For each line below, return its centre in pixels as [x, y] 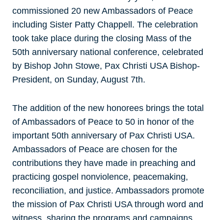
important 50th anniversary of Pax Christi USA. [104, 136]
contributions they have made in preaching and [104, 163]
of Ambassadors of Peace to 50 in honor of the [103, 122]
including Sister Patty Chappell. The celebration [105, 25]
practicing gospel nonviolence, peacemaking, [100, 177]
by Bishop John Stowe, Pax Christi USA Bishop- [106, 66]
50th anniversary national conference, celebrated [108, 52]
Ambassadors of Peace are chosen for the [95, 149]
